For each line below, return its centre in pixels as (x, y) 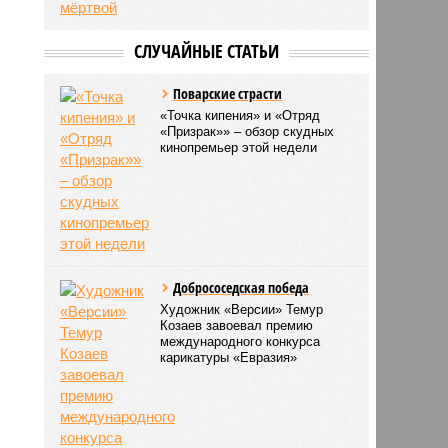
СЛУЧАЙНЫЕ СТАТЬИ (206, 50)
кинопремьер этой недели (239, 147)
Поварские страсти (228, 93)
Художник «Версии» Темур (242, 309)
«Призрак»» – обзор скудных (247, 131)
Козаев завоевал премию (237, 325)
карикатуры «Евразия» (229, 357)
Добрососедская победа (241, 287)
